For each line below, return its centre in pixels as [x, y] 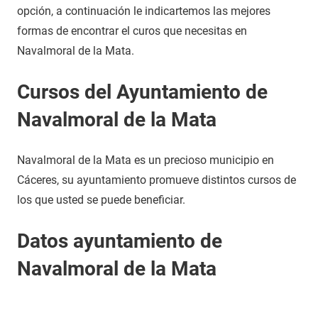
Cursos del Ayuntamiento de [142, 92]
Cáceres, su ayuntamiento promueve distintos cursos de [157, 180]
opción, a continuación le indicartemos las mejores [144, 11]
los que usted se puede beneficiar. [101, 200]
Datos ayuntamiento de [120, 241]
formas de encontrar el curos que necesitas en [132, 31]
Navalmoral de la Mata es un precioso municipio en [146, 160]
